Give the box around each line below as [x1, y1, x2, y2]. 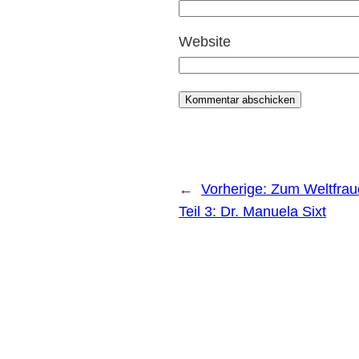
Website [179, 34, 232, 50]
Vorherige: [201, 181, 272, 198]
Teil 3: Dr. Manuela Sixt [179, 204, 327, 220]
